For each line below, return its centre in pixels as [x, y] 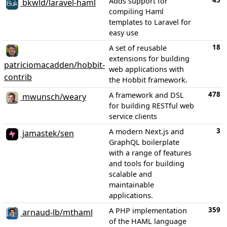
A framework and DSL [146, 95]
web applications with [146, 69]
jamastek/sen [47, 134]
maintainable [131, 185]
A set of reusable [138, 48]
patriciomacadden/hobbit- [54, 65]
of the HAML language [148, 221]
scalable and [130, 174]
